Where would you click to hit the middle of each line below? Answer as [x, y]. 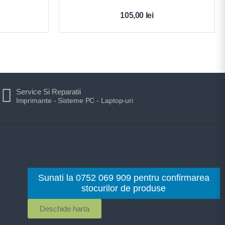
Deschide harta [64, 209]
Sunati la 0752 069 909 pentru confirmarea [124, 178]
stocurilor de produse [124, 189]
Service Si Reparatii [48, 91]
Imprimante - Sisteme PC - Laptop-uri [75, 100]
